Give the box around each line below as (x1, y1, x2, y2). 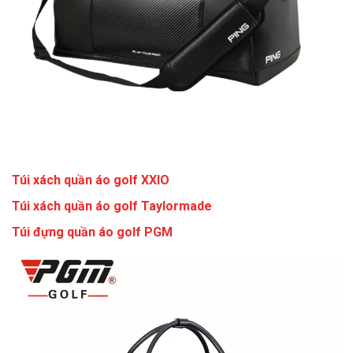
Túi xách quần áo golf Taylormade (12, 199, 212, 214)
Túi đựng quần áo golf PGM (12, 225, 173, 240)
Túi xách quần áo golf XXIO (12, 173, 169, 188)
